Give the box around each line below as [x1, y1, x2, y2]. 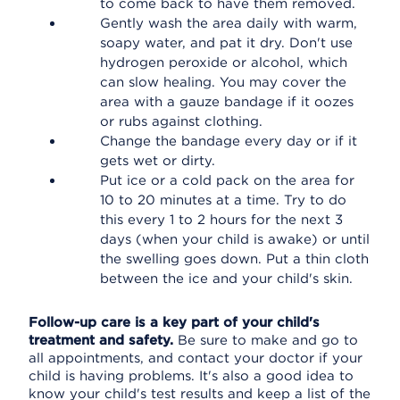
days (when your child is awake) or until [100, 231, 370, 247]
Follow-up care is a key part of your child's [29, 314, 320, 330]
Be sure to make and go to [173, 332, 358, 348]
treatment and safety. [29, 332, 173, 348]
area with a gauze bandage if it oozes [100, 94, 354, 110]
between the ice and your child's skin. [100, 271, 353, 287]
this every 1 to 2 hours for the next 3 [100, 212, 343, 228]
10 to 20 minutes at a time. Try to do [100, 192, 346, 208]
